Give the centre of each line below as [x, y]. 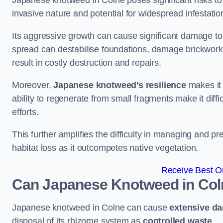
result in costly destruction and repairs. [87, 63]
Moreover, [33, 85]
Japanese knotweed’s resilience [120, 85]
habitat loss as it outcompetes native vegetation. [105, 148]
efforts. [27, 112]
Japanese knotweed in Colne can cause [91, 208]
